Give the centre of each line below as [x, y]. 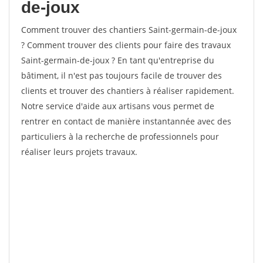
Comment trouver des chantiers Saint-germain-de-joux [129, 30]
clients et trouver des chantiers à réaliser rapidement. [128, 91]
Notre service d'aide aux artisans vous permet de [118, 106]
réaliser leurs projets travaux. [79, 152]
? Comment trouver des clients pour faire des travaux [126, 45]
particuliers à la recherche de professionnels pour [120, 136]
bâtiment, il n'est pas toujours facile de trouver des [122, 75]
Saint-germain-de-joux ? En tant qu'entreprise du [118, 60]
